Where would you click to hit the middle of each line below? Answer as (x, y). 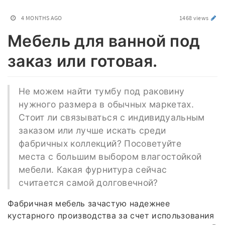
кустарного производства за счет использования (111, 215)
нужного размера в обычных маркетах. (106, 104)
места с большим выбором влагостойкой (110, 156)
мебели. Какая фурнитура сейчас (93, 169)
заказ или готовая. (83, 61)
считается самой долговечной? (88, 182)
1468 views (194, 18)
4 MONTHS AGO (42, 18)
